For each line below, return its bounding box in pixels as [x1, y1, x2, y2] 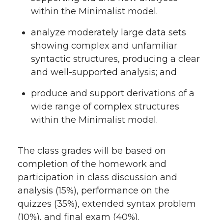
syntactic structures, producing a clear [31, 53, 200, 64]
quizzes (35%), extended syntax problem [18, 198, 196, 209]
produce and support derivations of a [31, 87, 194, 99]
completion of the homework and [18, 158, 166, 169]
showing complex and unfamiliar [31, 40, 177, 51]
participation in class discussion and [18, 171, 177, 183]
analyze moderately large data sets [31, 27, 186, 38]
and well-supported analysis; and [31, 66, 177, 78]
